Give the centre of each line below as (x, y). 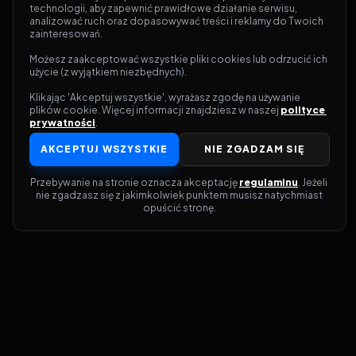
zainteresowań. (66, 34)
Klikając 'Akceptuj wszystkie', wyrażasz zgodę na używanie (165, 97)
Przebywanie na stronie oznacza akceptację (135, 182)
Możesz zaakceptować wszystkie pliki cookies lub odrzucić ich (178, 59)
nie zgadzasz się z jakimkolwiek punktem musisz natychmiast (179, 195)
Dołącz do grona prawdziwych (105, 342)
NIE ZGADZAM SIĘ (254, 149)
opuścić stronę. (180, 208)
